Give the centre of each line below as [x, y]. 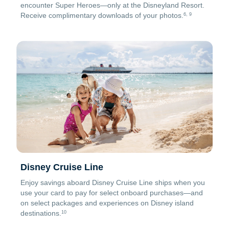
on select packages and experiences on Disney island [107, 203]
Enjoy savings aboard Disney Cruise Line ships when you [113, 182]
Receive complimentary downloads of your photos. [102, 16]
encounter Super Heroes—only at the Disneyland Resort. [112, 5]
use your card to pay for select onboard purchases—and [112, 192]
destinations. [41, 213]
